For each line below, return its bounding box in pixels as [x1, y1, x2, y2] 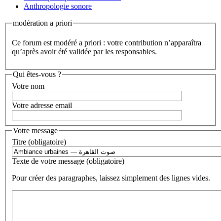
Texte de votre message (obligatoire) [12, 157, 124, 166]
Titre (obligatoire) [12, 138, 66, 147]
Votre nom [12, 81, 44, 90]
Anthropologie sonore [24, 2, 92, 11]
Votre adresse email [12, 101, 72, 110]
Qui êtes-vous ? [13, 70, 61, 79]
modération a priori [13, 19, 72, 28]
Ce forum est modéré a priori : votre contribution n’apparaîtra [12, 38, 201, 47]
